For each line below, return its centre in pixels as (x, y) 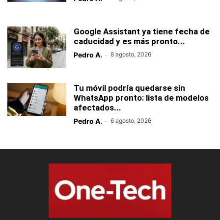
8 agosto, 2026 (131, 54)
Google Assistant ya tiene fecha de (142, 31)
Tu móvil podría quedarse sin (129, 88)
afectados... (97, 107)
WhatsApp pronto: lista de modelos (141, 97)
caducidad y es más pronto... (129, 41)
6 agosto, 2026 (131, 120)
